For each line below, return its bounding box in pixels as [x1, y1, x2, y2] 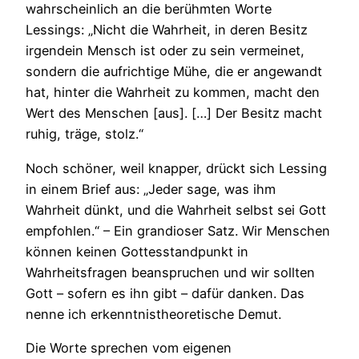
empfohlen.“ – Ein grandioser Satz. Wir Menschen [26, 222, 330, 239]
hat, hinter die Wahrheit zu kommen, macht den [26, 84, 320, 101]
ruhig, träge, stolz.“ [26, 126, 143, 143]
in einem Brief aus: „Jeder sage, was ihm [26, 180, 276, 197]
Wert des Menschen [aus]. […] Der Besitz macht [26, 105, 322, 122]
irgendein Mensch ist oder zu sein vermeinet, [26, 42, 305, 59]
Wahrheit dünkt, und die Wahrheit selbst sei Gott [26, 201, 326, 218]
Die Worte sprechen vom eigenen [26, 339, 232, 356]
